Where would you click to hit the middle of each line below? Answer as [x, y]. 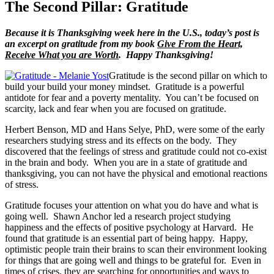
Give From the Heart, [200, 43]
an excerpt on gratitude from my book [81, 43]
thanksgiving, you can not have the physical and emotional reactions [136, 173]
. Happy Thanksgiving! [166, 54]
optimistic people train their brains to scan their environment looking [136, 249]
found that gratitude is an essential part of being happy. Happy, [126, 238]
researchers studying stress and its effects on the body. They [121, 140]
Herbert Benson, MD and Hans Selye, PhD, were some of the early [135, 129]
